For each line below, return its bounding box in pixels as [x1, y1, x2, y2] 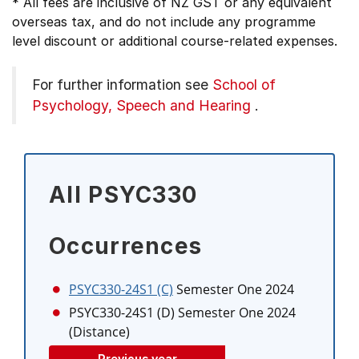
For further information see [32, 76, 212, 93]
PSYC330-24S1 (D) [69, 304, 175, 321]
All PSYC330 [49, 181, 198, 208]
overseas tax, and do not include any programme [12, 14, 316, 30]
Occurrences [49, 232, 203, 260]
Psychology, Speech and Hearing [32, 97, 251, 114]
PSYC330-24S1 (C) [69, 280, 173, 298]
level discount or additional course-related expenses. [12, 33, 337, 49]
